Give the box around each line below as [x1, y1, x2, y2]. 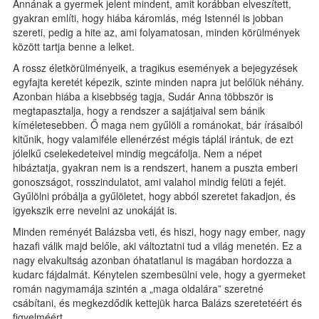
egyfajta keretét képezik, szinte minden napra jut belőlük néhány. [13, 75, 304, 89]
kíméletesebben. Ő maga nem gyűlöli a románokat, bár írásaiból [13, 117, 303, 132]
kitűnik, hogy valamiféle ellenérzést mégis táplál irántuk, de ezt [13, 132, 293, 146]
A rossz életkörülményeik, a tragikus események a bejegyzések [13, 61, 298, 75]
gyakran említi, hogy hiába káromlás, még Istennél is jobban [13, 11, 283, 25]
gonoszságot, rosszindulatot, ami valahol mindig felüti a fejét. [13, 174, 286, 189]
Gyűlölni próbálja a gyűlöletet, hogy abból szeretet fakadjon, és [13, 189, 296, 203]
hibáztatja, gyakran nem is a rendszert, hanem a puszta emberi [13, 160, 298, 174]
